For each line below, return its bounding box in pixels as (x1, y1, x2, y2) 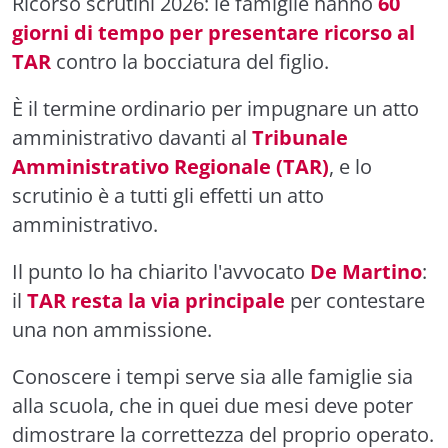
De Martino (310, 258, 422, 285)
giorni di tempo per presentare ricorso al (12, 19, 415, 46)
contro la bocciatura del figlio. (51, 48, 329, 75)
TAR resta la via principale (27, 287, 285, 314)
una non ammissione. (12, 316, 212, 343)
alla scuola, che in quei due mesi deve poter (12, 392, 413, 419)
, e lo (329, 153, 372, 180)
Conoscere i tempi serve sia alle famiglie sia (12, 363, 413, 390)
